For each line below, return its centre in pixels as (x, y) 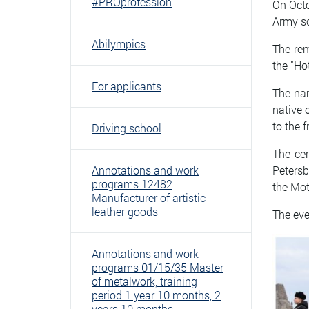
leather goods (125, 211)
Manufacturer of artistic (149, 198)
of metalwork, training (144, 281)
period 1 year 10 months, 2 (156, 295)
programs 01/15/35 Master (158, 267)
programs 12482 (132, 184)
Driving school (127, 128)
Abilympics (119, 44)
